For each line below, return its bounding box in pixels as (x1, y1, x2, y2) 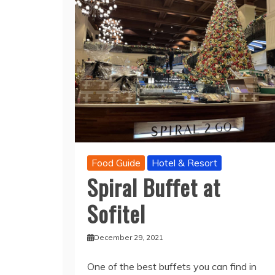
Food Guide (91, 157, 141, 169)
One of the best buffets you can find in (87, 260, 257, 273)
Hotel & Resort (152, 157, 217, 169)
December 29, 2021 (93, 233, 163, 242)
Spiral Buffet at (87, 171, 220, 204)
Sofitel (87, 197, 145, 230)
